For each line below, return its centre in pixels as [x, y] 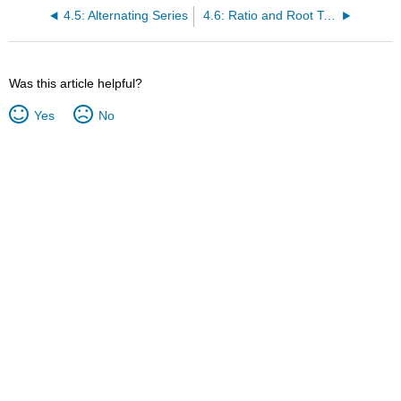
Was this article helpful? [76, 84]
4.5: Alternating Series [125, 16]
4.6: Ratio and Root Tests [329, 16]
